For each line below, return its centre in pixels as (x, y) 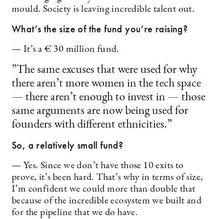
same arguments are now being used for (100, 111)
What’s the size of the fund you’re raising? (100, 29)
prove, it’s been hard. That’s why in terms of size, (108, 177)
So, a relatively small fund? (68, 145)
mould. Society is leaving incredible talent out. (103, 9)
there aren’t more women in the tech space (106, 84)
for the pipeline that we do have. (76, 213)
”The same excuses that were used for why (105, 70)
